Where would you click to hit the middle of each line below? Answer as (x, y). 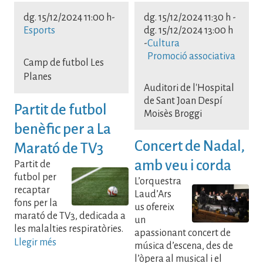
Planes (38, 77)
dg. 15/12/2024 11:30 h (187, 18)
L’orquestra (158, 181)
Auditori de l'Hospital (189, 88)
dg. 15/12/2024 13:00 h (188, 31)
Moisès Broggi (173, 114)
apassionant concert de (183, 233)
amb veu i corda (183, 165)
